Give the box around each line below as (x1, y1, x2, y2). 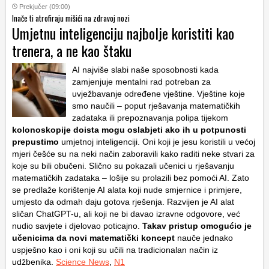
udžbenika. (12, 256, 56, 267)
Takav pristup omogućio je (140, 220, 252, 231)
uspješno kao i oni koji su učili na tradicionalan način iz (12, 244, 218, 255)
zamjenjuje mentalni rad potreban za (72, 76, 211, 86)
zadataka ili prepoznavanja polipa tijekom (72, 112, 228, 122)
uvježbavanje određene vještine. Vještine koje (72, 88, 245, 98)
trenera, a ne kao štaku (12, 39, 131, 61)
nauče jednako (175, 232, 233, 243)
